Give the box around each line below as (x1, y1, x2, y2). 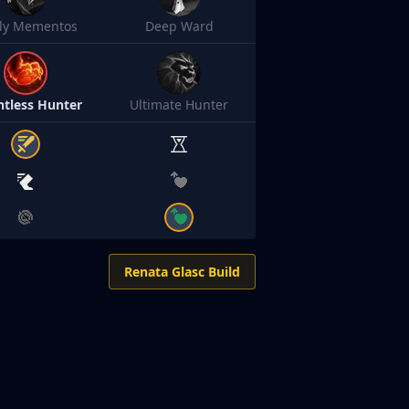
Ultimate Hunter (130, 96, 229, 113)
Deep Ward (144, 17, 214, 35)
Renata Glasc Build (124, 263, 240, 280)
